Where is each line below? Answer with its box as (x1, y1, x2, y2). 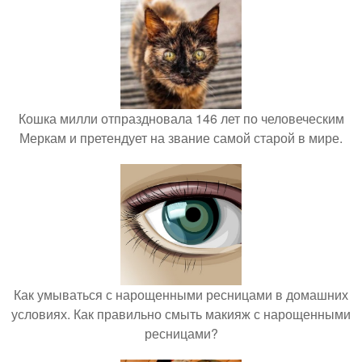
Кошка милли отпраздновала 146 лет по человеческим (18, 109, 344, 128)
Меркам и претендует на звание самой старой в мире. (19, 128, 343, 147)
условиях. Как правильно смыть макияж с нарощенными (11, 305, 351, 323)
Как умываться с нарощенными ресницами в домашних (14, 285, 348, 304)
